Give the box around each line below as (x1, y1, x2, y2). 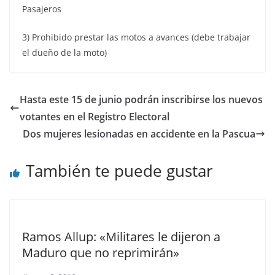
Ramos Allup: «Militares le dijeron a (22, 228, 220, 246)
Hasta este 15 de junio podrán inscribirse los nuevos (20, 93, 263, 107)
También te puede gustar (26, 160, 213, 182)
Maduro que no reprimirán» (22, 244, 179, 261)
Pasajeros (22, 3, 61, 15)
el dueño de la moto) (22, 47, 107, 59)
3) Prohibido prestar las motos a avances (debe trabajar (22, 31, 250, 44)
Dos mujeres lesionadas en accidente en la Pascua (23, 127, 255, 141)
